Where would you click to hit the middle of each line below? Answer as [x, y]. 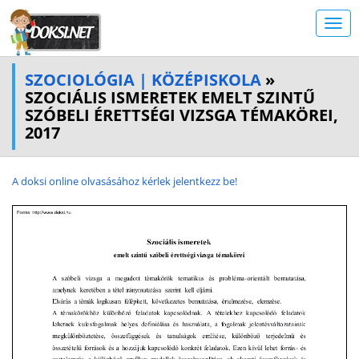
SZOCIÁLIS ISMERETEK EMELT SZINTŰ [170, 97]
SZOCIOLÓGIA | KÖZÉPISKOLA [143, 80]
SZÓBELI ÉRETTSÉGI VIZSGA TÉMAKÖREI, [182, 115]
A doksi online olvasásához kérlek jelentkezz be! [125, 181]
